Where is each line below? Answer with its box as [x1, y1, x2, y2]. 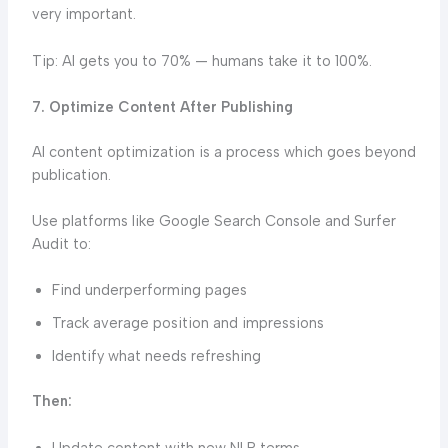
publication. [31, 165, 111, 184]
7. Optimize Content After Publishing [31, 97, 293, 116]
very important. [31, 5, 136, 24]
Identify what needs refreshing [51, 347, 261, 366]
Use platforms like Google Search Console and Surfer [31, 212, 396, 231]
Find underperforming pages [51, 281, 247, 300]
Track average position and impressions [51, 314, 324, 333]
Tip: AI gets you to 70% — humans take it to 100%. [31, 51, 372, 70]
